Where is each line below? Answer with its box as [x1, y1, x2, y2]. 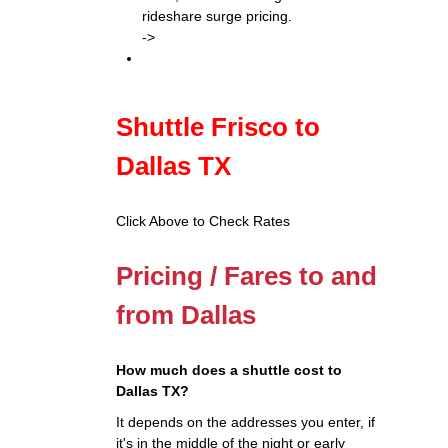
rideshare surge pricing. [142, 8, 292, 24]
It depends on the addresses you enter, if [116, 414, 376, 430]
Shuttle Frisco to [116, 112, 321, 142]
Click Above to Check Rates [116, 213, 291, 229]
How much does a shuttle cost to [116, 362, 343, 378]
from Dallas [116, 300, 257, 330]
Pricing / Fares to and [116, 261, 378, 291]
